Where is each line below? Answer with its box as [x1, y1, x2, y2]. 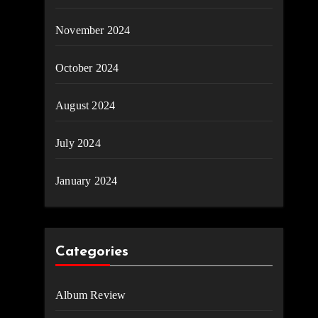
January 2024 [55, 175, 118, 187]
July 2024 [55, 137, 101, 149]
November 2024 [55, 24, 131, 36]
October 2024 [55, 62, 119, 74]
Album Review [55, 289, 126, 301]
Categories [55, 245, 128, 259]
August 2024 [55, 99, 116, 111]
